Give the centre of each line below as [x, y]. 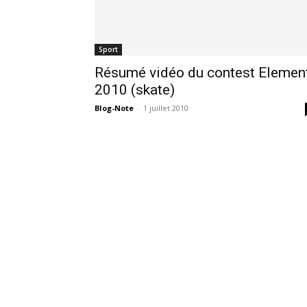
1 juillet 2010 [166, 108]
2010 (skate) [135, 90]
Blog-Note [114, 108]
